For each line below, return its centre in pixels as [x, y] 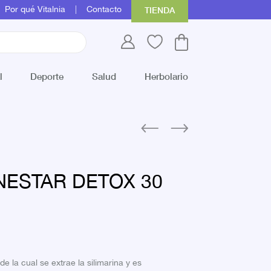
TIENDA [160, 10]
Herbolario [166, 76]
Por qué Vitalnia [35, 10]
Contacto [104, 10]
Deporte [47, 76]
